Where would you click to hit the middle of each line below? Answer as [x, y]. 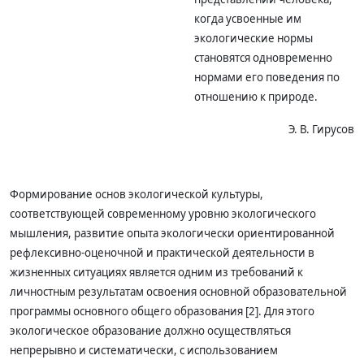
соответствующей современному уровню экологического [163, 214]
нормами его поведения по [266, 77]
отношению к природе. [256, 97]
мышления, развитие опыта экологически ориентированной [172, 233]
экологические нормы [253, 38]
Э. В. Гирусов [321, 129]
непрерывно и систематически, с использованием [144, 350]
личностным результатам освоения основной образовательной [178, 292]
